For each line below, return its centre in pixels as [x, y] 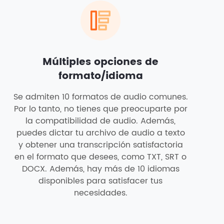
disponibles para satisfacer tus [100, 181]
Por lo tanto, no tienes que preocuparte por [100, 109]
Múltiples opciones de [100, 62]
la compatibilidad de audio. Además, [100, 121]
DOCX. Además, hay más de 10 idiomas [100, 169]
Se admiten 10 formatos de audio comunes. [100, 97]
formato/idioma [100, 76]
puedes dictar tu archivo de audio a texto [100, 133]
